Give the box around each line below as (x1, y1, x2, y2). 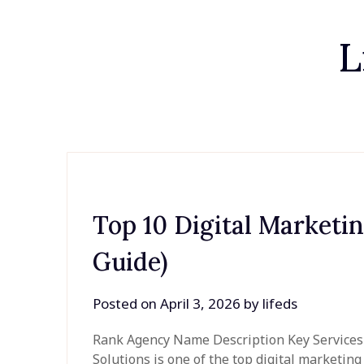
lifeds (262, 294, 298, 314)
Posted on (93, 294, 161, 314)
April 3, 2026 (160, 294, 241, 314)
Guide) (93, 246, 168, 278)
